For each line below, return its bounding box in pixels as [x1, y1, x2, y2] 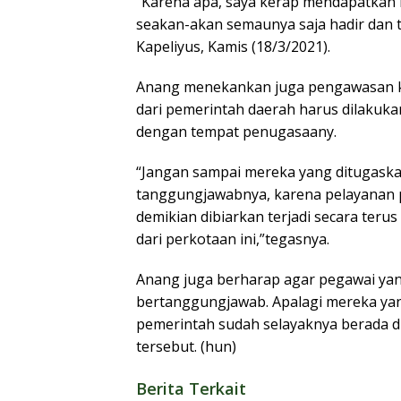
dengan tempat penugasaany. [136, 122, 337, 141]
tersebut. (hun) [136, 337, 236, 356]
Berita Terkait [136, 378, 246, 399]
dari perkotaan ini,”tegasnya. [136, 229, 329, 249]
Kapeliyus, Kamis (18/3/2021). [136, 37, 330, 56]
